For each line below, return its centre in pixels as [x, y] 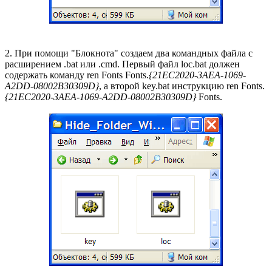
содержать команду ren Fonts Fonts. [77, 75]
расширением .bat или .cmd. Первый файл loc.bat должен [122, 64]
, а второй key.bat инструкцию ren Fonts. [182, 86]
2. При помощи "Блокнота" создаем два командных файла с [129, 53]
